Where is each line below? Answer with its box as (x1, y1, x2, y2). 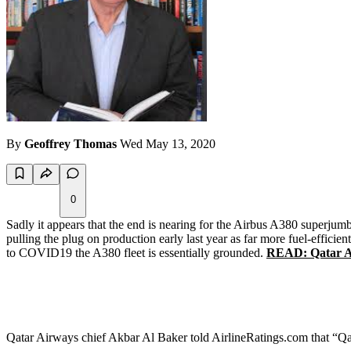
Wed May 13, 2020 (120, 137, 215, 151)
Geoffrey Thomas (24, 137, 117, 151)
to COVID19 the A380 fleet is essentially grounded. (6, 246, 266, 260)
